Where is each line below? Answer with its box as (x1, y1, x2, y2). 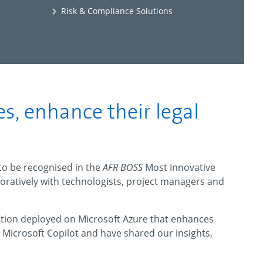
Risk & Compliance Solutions (60, 5, 173, 16)
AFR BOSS (103, 161, 145, 174)
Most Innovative (145, 161, 215, 174)
